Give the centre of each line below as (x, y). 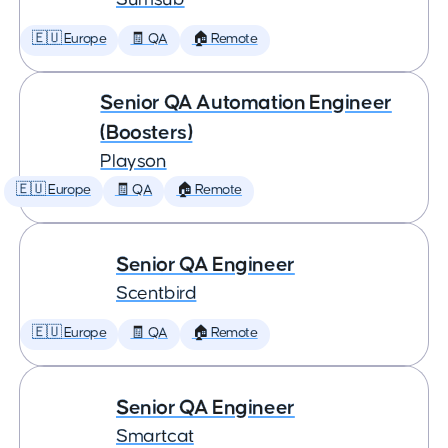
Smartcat (155, 436)
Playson (133, 161)
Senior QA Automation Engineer (246, 102)
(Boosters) (146, 132)
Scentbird (156, 293)
